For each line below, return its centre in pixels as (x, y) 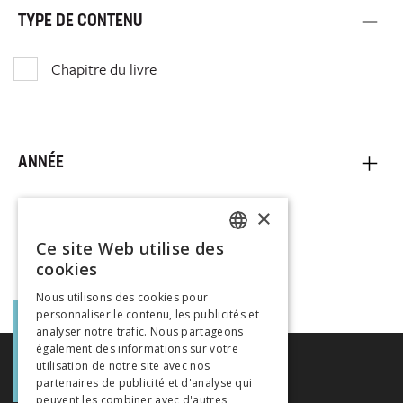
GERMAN (253, 284)
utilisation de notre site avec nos (123, 366)
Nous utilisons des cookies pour (122, 297)
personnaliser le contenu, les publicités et (148, 314)
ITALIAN (251, 315)
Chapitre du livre (104, 69)
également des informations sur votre (137, 349)
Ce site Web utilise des (130, 248)
